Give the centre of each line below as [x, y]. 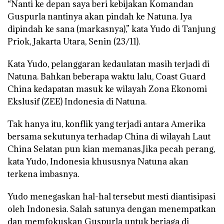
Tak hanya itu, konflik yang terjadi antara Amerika [106, 124]
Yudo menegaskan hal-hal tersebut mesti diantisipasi [111, 196]
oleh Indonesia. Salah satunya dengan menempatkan [112, 209]
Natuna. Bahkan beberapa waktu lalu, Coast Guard [106, 76]
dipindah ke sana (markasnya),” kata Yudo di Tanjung [111, 29]
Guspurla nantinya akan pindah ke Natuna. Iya [100, 16]
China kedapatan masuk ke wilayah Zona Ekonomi [107, 89]
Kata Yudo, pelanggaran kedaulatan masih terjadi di [108, 64]
